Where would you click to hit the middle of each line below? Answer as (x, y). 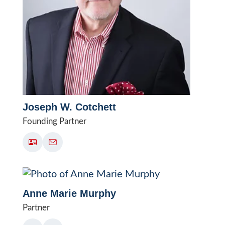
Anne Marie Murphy (69, 193)
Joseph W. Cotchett (69, 107)
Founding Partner (54, 121)
